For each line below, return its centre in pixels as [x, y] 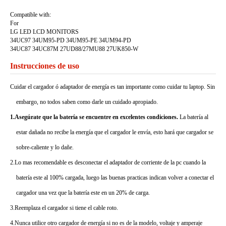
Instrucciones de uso [45, 66]
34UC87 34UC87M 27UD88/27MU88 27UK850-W [74, 49]
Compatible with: [31, 15]
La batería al [193, 117]
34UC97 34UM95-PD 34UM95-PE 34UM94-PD [71, 40]
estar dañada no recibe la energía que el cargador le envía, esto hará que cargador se [115, 132]
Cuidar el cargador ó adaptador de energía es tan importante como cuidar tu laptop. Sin [112, 87]
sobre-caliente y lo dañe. [45, 147]
